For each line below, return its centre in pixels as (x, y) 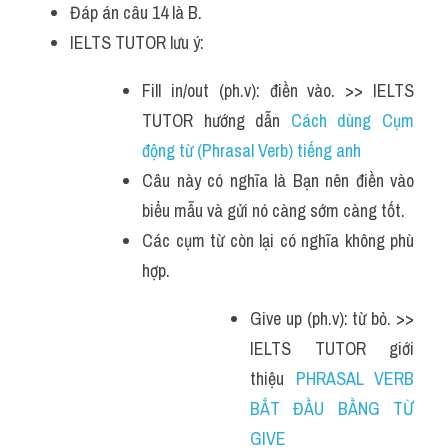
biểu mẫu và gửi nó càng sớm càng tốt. (273, 210)
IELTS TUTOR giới (332, 348)
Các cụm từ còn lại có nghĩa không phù (278, 240)
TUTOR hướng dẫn (216, 120)
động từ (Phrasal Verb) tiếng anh (253, 150)
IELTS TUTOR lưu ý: (137, 42)
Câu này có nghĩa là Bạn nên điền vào (278, 180)
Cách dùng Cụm (352, 120)
